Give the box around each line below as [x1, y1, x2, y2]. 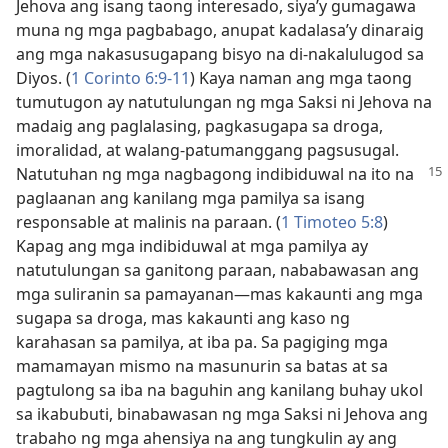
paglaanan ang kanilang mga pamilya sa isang [16, 187, 365, 209]
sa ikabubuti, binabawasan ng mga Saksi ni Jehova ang [16, 403, 428, 425]
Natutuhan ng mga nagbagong [16, 163, 256, 185]
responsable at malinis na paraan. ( [16, 211, 281, 233]
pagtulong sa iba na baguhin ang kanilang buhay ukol [16, 379, 423, 401]
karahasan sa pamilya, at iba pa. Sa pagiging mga [16, 331, 388, 353]
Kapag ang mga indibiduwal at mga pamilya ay [16, 235, 368, 257]
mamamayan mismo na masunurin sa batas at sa [16, 355, 388, 377]
